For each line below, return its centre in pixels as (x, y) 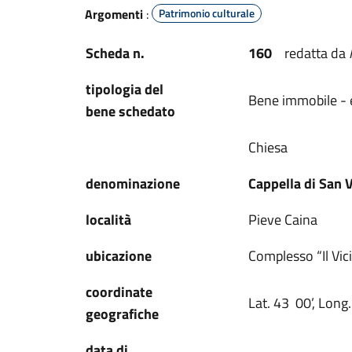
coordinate (119, 292)
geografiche (122, 314)
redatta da (317, 53)
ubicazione (119, 256)
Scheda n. (115, 53)
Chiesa (268, 147)
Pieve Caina (283, 220)
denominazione (133, 183)
